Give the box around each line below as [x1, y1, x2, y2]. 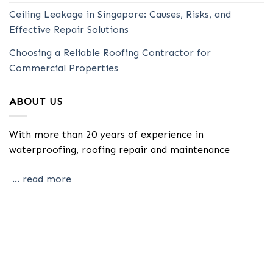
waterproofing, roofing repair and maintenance [9, 144, 230, 156]
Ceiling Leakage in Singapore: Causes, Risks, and [9, 8, 231, 20]
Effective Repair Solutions [9, 23, 129, 35]
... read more [12, 173, 71, 185]
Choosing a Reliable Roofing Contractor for [9, 46, 211, 58]
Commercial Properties [9, 62, 118, 74]
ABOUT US [9, 95, 63, 107]
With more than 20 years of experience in [9, 129, 204, 141]
